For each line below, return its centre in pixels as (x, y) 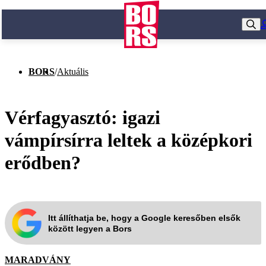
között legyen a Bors (90, 228)
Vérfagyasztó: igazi (83, 117)
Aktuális (73, 72)
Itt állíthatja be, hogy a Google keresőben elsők (144, 218)
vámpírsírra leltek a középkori (129, 140)
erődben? (43, 162)
